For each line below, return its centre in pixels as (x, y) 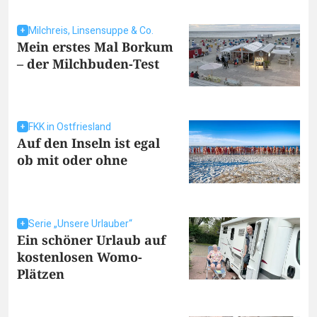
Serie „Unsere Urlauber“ (80, 224)
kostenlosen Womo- (80, 257)
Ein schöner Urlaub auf (91, 240)
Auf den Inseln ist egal (88, 143)
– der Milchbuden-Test (88, 63)
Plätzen (41, 273)
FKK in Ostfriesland (70, 127)
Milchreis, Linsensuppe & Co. (91, 30)
